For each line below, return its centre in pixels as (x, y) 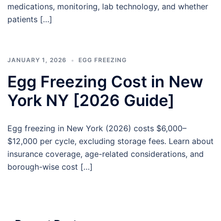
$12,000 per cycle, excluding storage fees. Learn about (110, 141)
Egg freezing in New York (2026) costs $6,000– (97, 128)
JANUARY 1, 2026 (37, 60)
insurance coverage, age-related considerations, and (106, 154)
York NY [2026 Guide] (91, 100)
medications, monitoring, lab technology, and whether (108, 6)
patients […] (30, 19)
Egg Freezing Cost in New (105, 82)
